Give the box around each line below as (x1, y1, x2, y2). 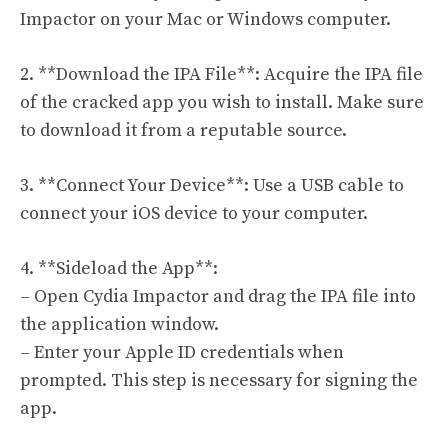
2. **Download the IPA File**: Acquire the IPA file (20, 62, 423, 86)
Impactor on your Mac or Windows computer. (20, 7, 391, 31)
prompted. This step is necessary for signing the (20, 368, 418, 392)
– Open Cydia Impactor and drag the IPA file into (20, 284, 416, 308)
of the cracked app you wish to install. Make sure (20, 90, 424, 114)
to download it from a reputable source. (20, 118, 347, 142)
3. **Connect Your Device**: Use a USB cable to (20, 173, 404, 197)
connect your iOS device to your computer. (20, 201, 368, 225)
